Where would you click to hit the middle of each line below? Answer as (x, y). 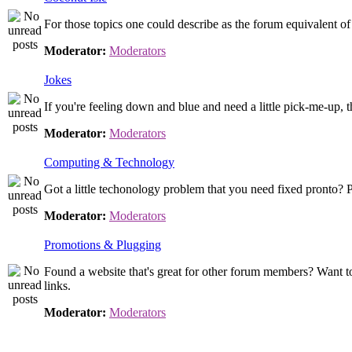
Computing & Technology (109, 162)
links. (57, 286)
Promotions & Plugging (103, 245)
